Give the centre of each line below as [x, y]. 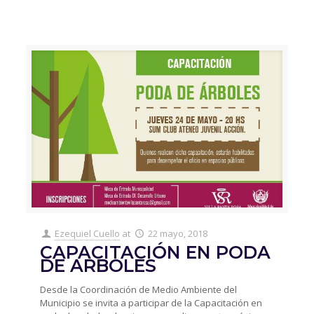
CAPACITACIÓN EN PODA [156, 253]
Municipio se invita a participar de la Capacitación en [151, 303]
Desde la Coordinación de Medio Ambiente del [139, 290]
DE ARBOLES [98, 266]
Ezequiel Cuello [88, 234]
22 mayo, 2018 [177, 234]
